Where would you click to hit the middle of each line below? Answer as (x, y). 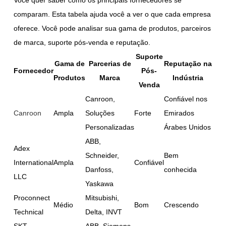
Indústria (188, 77)
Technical (29, 212)
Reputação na (188, 63)
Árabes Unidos (188, 127)
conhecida (181, 169)
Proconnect (32, 197)
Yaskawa (100, 183)
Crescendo (182, 205)
